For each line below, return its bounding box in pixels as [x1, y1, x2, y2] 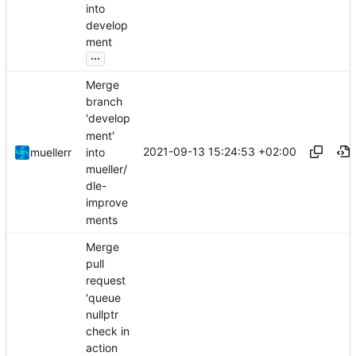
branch [86, 95, 122, 109]
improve [86, 195, 128, 210]
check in [86, 324, 130, 339]
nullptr [86, 307, 118, 321]
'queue [86, 290, 121, 304]
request [86, 273, 126, 288]
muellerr [30, 145, 72, 160]
